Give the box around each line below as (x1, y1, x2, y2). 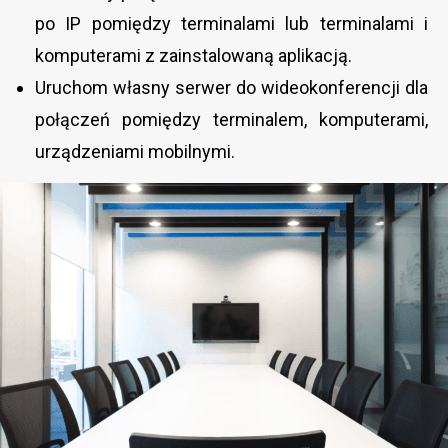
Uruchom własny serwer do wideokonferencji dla (35, 76, 428, 98)
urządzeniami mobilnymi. (35, 140, 235, 162)
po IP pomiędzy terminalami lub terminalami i (35, 12, 428, 34)
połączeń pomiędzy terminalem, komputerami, (35, 108, 428, 130)
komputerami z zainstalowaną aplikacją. (35, 44, 352, 66)
